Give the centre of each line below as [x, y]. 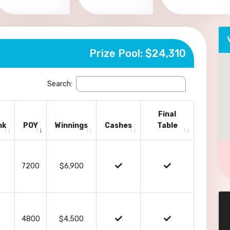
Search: [60, 84]
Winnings [71, 126]
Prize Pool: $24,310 [138, 53]
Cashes [118, 126]
